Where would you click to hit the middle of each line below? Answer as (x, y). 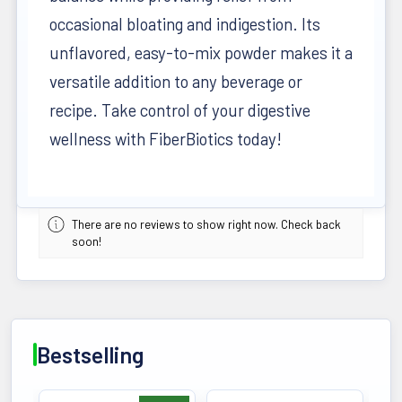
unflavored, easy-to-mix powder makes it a (201, 53)
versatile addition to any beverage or (176, 82)
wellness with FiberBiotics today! (166, 139)
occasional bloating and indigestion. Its (185, 24)
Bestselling (90, 355)
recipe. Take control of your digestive (180, 110)
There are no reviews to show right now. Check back (207, 225)
